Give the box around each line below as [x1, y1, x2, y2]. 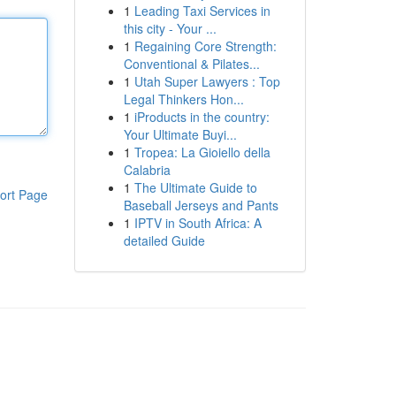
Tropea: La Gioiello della [133, 143, 270, 161]
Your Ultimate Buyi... [123, 126, 237, 143]
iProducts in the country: [133, 108, 270, 126]
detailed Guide [123, 232, 205, 249]
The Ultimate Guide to [133, 179, 257, 196]
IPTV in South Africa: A [133, 214, 262, 232]
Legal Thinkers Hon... [123, 90, 244, 108]
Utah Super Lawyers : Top [133, 72, 280, 90]
